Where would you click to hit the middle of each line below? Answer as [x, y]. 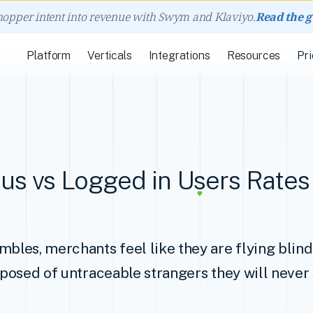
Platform [49, 56]
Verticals [110, 56]
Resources [254, 56]
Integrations [179, 56]
